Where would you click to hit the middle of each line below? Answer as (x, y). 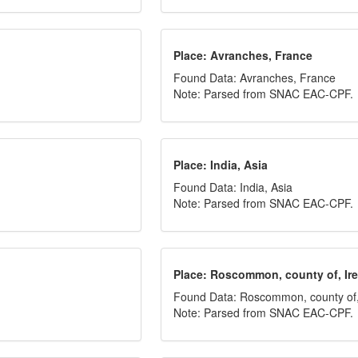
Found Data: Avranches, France (255, 78)
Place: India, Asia (221, 165)
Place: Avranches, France (243, 55)
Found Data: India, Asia (233, 187)
